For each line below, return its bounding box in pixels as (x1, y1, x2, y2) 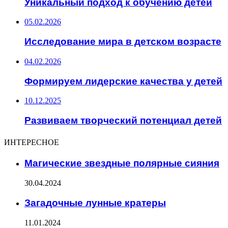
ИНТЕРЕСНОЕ (4, 136, 59, 148)
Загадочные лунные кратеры (24, 197, 166, 208)
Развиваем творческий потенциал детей (24, 115, 222, 126)
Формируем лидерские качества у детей (24, 75, 222, 87)
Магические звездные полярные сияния (24, 158, 219, 169)
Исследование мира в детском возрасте (24, 36, 221, 47)
